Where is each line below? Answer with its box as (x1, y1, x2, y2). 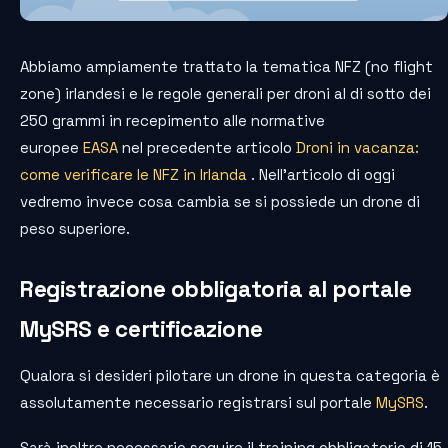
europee (20, 137, 83, 157)
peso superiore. (20, 218, 130, 238)
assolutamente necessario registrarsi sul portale (20, 392, 376, 412)
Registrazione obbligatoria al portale (20, 274, 412, 304)
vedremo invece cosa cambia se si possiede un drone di (20, 191, 420, 211)
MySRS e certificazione (20, 314, 263, 344)
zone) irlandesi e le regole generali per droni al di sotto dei (20, 83, 431, 103)
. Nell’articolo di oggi (247, 164, 395, 184)
